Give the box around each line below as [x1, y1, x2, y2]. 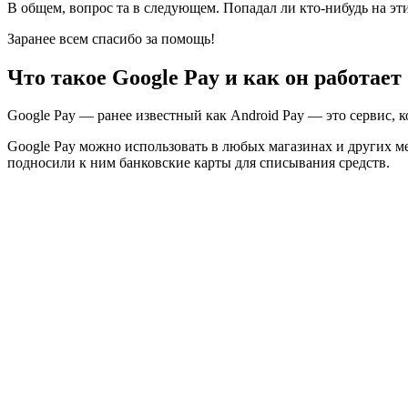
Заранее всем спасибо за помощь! [7, 30, 215, 46]
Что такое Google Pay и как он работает [7, 65, 402, 89]
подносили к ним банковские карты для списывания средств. [7, 155, 390, 171]
